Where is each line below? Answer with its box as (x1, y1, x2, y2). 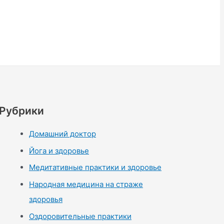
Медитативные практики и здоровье (29, 162, 161, 172)
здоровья (29, 194, 62, 204)
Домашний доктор (29, 128, 96, 138)
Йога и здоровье (29, 145, 89, 155)
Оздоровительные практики (29, 211, 131, 221)
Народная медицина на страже (29, 179, 143, 189)
